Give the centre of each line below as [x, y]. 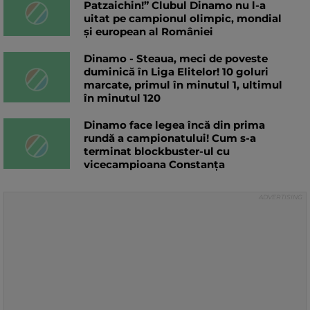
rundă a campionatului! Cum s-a [170, 138]
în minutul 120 [122, 98]
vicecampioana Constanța [154, 164]
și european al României [148, 31]
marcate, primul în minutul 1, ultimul [183, 84]
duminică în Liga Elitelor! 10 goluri [176, 71]
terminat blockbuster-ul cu [157, 151]
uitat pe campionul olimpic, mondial [183, 18]
